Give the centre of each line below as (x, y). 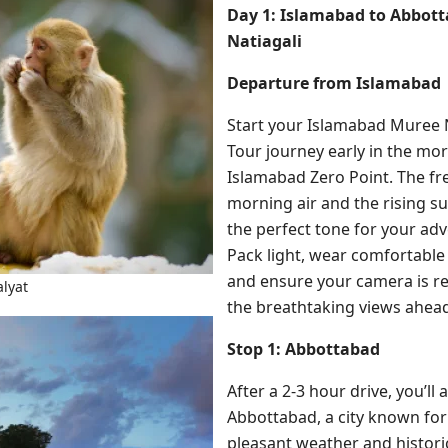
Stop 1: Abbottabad (303, 349)
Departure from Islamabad (334, 83)
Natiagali (264, 41)
